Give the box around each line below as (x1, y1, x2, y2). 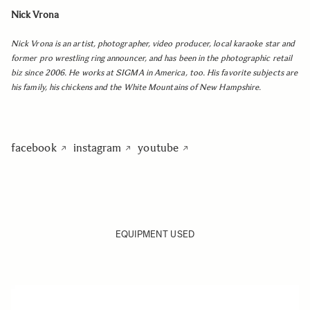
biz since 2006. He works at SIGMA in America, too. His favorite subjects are (11, 68, 298, 77)
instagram (73, 141, 122, 154)
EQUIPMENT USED (115, 229, 195, 239)
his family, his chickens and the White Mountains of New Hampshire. (11, 82, 262, 92)
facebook (11, 141, 57, 154)
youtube (138, 141, 179, 154)
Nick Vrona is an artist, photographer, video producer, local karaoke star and (11, 39, 295, 48)
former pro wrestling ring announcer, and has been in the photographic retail (11, 53, 293, 63)
